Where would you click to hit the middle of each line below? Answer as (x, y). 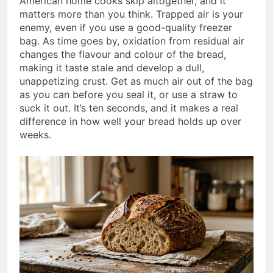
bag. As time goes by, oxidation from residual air (132, 41)
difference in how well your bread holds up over (130, 122)
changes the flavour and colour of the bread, (123, 55)
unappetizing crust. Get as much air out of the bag (136, 81)
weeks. (35, 135)
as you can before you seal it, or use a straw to (129, 95)
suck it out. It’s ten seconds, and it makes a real (129, 108)
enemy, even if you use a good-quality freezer (126, 28)
